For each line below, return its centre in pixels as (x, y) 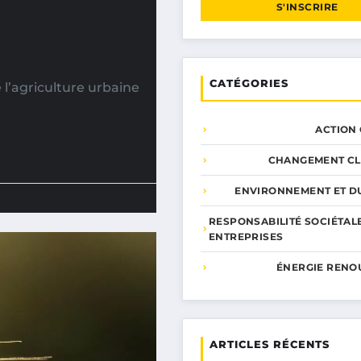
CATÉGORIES (249, 83)
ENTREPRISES (246, 237)
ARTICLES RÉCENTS (270, 344)
